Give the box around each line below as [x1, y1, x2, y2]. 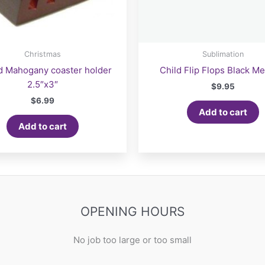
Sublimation [202, 50, 244, 59]
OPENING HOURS [80, 203, 185, 219]
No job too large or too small [73, 234, 192, 245]
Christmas [24, 50, 61, 59]
